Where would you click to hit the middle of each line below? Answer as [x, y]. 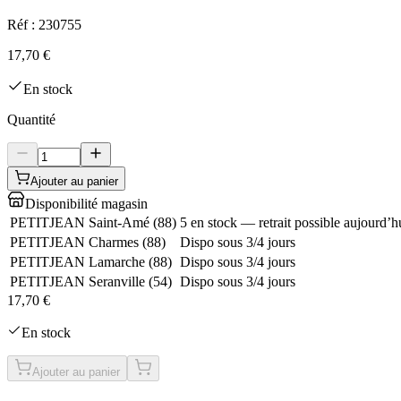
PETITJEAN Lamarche [77, 261]
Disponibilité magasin [86, 203]
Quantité [31, 119]
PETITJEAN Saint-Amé [80, 222]
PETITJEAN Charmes [74, 242]
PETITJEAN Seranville [77, 281]
